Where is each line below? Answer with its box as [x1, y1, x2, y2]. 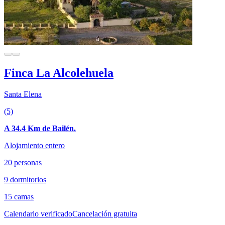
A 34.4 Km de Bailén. [4, 124, 76, 133]
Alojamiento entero [4, 141, 65, 150]
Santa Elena [4, 89, 42, 98]
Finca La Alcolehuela [4, 66, 114, 79]
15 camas [4, 192, 34, 201]
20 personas [4, 158, 42, 167]
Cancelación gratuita [72, 209, 137, 218]
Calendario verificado [4, 209, 72, 218]
